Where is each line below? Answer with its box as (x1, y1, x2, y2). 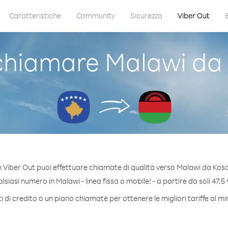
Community (76, 11, 115, 20)
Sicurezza (130, 11, 162, 20)
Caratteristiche (9, 11, 61, 20)
